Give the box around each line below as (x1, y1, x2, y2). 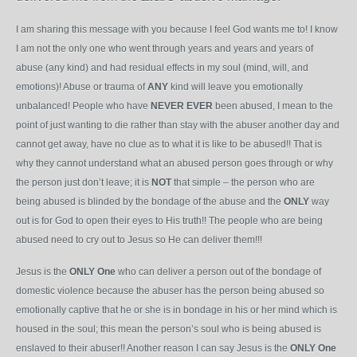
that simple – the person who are (171, 177, 315, 188)
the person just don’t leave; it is (16, 177, 151, 188)
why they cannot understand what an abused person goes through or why (16, 158, 333, 169)
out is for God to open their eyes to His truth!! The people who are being (16, 215, 323, 226)
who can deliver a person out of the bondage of (116, 266, 321, 277)
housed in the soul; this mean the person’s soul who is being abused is (16, 324, 321, 335)
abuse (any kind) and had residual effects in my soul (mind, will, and (16, 62, 308, 73)
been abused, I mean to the (213, 100, 333, 112)
